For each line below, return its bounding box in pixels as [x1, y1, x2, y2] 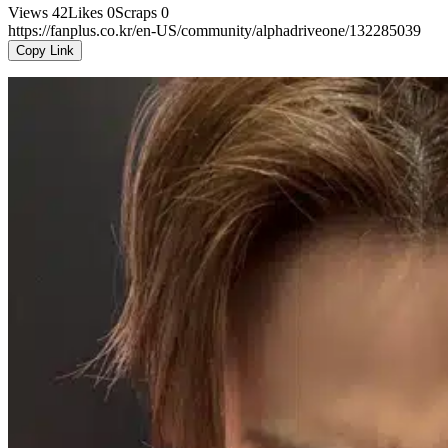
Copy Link [16, 42, 74, 58]
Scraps [115, 3, 157, 21]
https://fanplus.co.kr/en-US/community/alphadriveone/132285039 [8, 21, 421, 39]
